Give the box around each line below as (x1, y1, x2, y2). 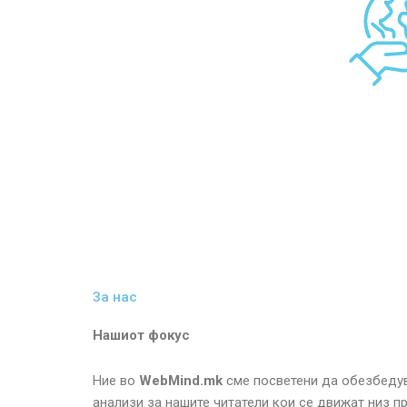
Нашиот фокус (93, 327, 190, 343)
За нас (93, 289, 137, 305)
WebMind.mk (135, 372, 223, 390)
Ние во (93, 372, 135, 390)
